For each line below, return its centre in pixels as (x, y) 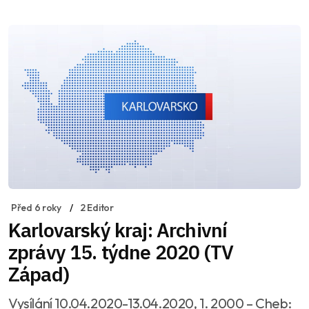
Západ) (39, 275)
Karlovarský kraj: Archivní (118, 230)
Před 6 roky (36, 208)
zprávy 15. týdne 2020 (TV (121, 252)
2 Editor (97, 208)
